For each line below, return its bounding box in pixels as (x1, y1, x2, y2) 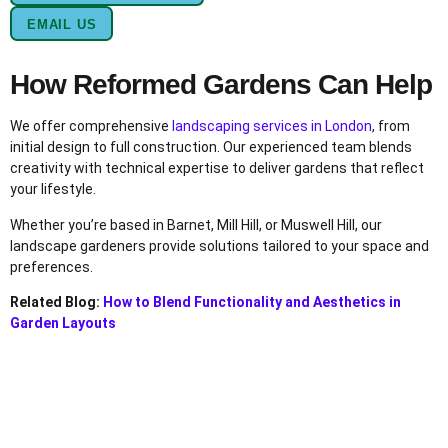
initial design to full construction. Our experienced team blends (10, 139, 412, 156)
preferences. (10, 258, 93, 275)
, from (372, 118, 410, 135)
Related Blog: (10, 293, 103, 310)
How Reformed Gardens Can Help (10, 69, 432, 101)
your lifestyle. (10, 181, 96, 198)
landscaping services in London (172, 118, 372, 135)
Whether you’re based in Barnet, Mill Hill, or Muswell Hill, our (10, 216, 382, 233)
